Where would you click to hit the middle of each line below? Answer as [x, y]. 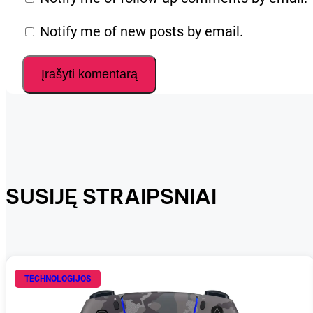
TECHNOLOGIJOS [58, 278]
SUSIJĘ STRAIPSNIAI [111, 196]
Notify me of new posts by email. [141, 31]
